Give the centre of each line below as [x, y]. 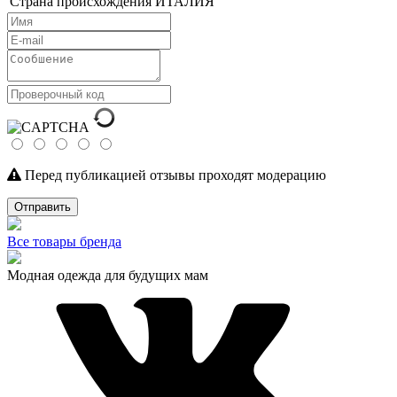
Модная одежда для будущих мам [108, 275]
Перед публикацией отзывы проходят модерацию [174, 175]
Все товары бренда [64, 241]
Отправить [43, 206]
